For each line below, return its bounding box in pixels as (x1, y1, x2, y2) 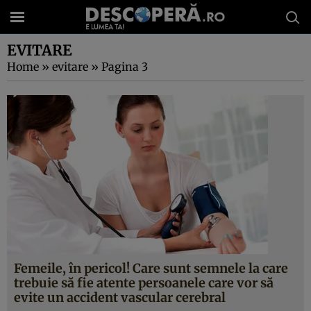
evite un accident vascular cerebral (14, 289, 226, 305)
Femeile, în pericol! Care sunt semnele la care (14, 260, 288, 276)
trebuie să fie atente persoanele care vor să (14, 275, 274, 291)
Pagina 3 (101, 60, 148, 74)
